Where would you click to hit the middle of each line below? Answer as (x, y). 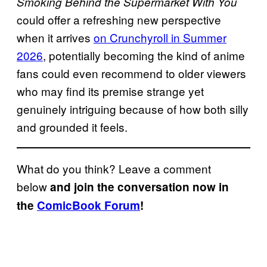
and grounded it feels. (72, 127)
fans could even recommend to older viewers (131, 73)
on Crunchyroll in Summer (160, 38)
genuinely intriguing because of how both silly (133, 109)
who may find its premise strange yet (110, 91)
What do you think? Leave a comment (114, 169)
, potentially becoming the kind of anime (144, 55)
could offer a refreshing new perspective (119, 20)
